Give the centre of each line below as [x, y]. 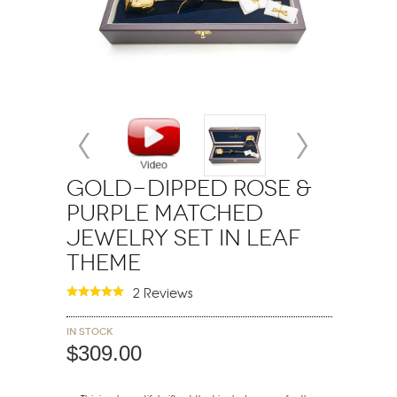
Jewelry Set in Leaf [183, 238]
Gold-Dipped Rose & [189, 189]
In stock [90, 332]
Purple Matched [164, 214]
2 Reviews [162, 293]
